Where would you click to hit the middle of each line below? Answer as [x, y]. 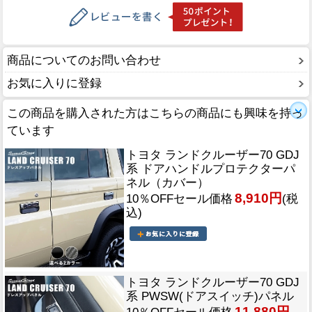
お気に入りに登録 [54, 84]
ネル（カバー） [167, 183]
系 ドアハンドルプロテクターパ [211, 169]
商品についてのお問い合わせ [84, 61]
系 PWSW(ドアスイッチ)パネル [210, 297]
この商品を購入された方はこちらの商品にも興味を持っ [155, 114]
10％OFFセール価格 [179, 199]
